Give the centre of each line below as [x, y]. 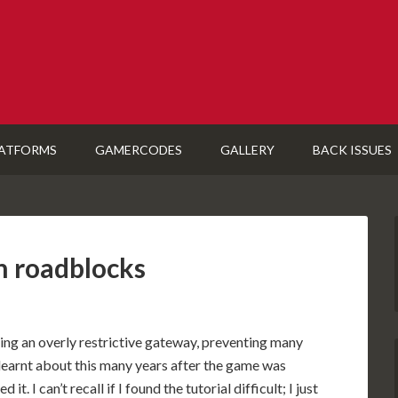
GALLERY [247, 150]
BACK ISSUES [352, 150]
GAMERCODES [139, 150]
